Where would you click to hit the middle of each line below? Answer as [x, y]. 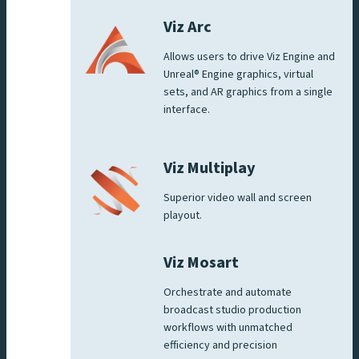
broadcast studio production [232, 310]
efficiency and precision [220, 345]
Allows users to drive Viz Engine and [249, 56]
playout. [183, 215]
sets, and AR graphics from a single [248, 92]
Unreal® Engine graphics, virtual [238, 74]
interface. [188, 109]
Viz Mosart [201, 262]
